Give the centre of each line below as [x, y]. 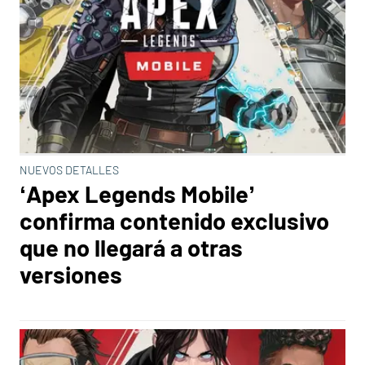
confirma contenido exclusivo [174, 220]
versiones [71, 274]
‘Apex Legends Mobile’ [137, 193]
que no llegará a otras [131, 247]
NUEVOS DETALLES [69, 170]
